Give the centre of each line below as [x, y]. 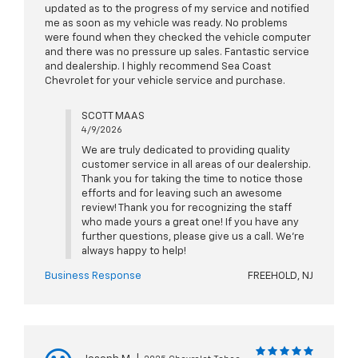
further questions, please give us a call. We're [193, 237]
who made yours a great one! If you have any [190, 223]
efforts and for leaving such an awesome [181, 194]
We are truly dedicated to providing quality [185, 151]
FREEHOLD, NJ [280, 276]
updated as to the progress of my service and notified [177, 10]
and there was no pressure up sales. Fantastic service [177, 53]
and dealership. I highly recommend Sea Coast [158, 67]
